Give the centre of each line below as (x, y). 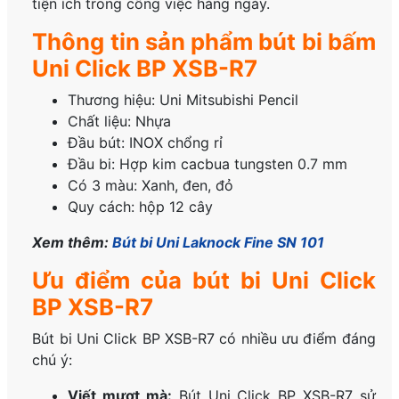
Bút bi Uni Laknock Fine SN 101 (219, 242)
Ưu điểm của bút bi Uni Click (204, 280)
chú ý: (53, 359)
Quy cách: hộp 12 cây (141, 206)
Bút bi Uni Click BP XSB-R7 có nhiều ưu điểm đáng (204, 338)
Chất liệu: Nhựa (120, 121)
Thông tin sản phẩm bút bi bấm (204, 41)
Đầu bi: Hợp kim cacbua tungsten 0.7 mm (208, 163)
